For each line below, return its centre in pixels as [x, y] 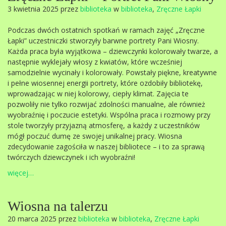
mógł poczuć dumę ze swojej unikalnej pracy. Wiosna [95, 136]
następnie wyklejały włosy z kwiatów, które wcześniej [95, 62]
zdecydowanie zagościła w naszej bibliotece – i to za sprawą [106, 147]
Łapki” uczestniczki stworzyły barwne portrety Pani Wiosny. [103, 41]
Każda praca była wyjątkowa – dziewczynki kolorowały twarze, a [113, 51]
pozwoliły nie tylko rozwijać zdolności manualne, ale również [106, 104]
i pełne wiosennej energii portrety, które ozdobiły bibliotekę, [105, 83]
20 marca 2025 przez [43, 219]
